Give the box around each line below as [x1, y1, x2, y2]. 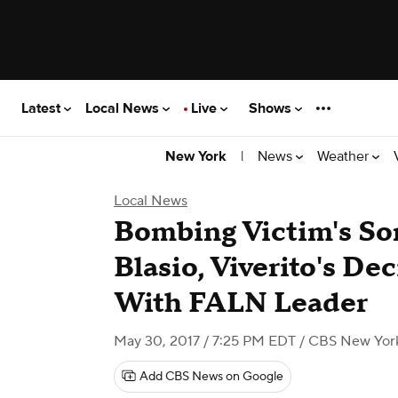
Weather [317, 147, 372, 165]
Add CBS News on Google [139, 369, 283, 385]
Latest [21, 99, 64, 117]
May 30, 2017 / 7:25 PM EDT [114, 332, 296, 350]
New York [165, 147, 227, 165]
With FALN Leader [114, 285, 368, 322]
